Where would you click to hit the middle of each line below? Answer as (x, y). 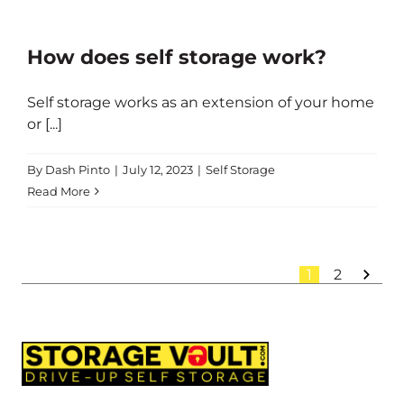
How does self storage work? (177, 57)
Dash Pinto (78, 170)
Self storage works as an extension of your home (201, 102)
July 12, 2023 (158, 170)
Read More (59, 191)
